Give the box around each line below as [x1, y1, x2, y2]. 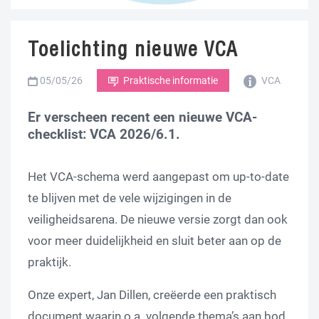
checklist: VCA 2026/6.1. [28, 126, 180, 143]
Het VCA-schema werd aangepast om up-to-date [28, 169, 289, 184]
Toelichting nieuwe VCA [28, 38, 238, 61]
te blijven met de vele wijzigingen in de [28, 191, 231, 206]
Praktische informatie [121, 75, 218, 87]
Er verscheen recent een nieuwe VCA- [28, 109, 257, 126]
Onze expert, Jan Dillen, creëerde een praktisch [28, 288, 276, 303]
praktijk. [28, 255, 71, 270]
